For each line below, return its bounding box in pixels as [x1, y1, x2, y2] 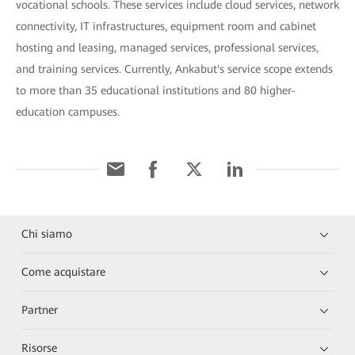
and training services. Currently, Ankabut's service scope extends [16, 62, 333, 75]
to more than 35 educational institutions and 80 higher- [16, 83, 296, 97]
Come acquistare [21, 265, 106, 278]
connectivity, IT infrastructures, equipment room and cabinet [16, 19, 316, 32]
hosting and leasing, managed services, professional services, [16, 40, 319, 54]
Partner [21, 303, 59, 316]
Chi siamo [21, 227, 73, 240]
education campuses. [16, 105, 120, 118]
